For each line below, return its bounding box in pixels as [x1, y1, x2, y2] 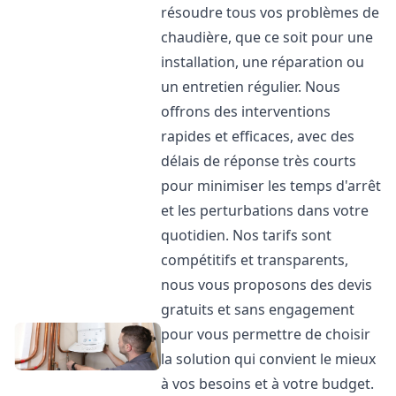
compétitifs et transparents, [161, 250, 349, 270]
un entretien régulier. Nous [161, 77, 341, 96]
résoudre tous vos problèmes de [161, 3, 380, 22]
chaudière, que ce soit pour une [161, 27, 374, 47]
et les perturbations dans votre [161, 201, 369, 220]
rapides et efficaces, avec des [161, 126, 355, 146]
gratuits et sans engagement [161, 300, 355, 319]
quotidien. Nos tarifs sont [161, 225, 332, 245]
